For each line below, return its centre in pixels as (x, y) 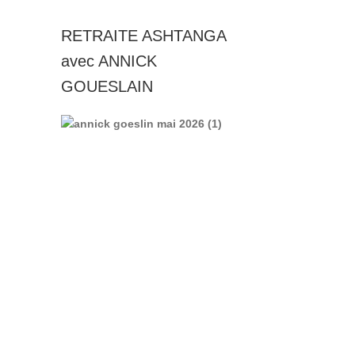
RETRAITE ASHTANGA (143, 35)
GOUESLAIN (107, 86)
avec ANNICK (109, 61)
